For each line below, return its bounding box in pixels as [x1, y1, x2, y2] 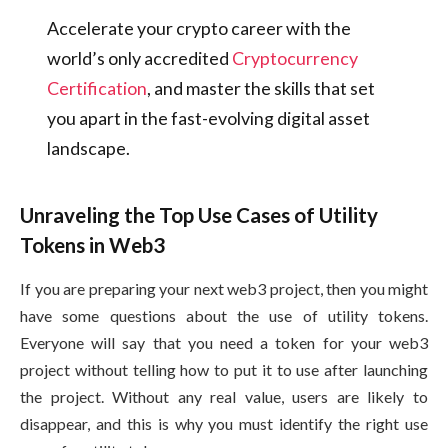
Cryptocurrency [231, 47, 358, 70]
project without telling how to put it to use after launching [20, 360, 428, 380]
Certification [46, 77, 147, 100]
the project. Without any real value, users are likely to [20, 387, 428, 407]
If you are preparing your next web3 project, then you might [20, 279, 428, 299]
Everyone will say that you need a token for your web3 [20, 333, 428, 353]
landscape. [46, 137, 130, 160]
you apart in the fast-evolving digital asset [46, 107, 370, 130]
